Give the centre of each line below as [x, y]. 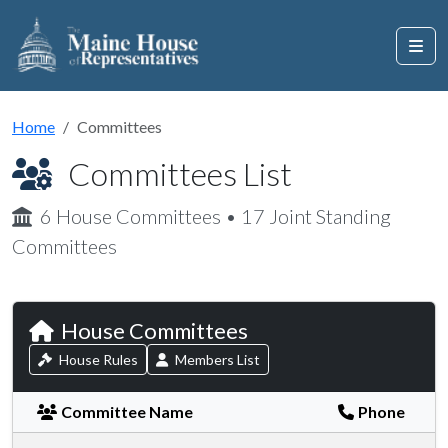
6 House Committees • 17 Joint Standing [215, 216]
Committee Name [127, 411]
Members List [216, 359]
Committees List [180, 173]
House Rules [97, 359]
